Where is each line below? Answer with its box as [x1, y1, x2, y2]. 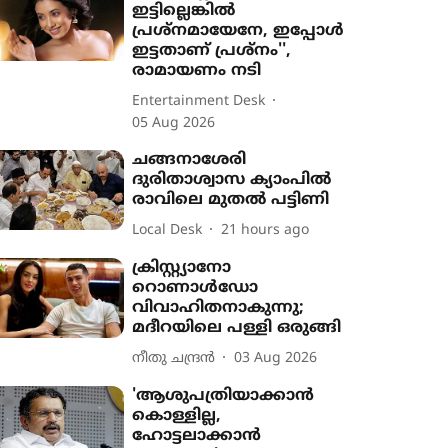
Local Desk [132, 221, 203, 239]
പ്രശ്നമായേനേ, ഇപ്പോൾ [132, 21, 345, 41]
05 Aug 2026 [132, 115, 216, 132]
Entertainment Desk [132, 92, 266, 110]
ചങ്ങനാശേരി [132, 150, 247, 170]
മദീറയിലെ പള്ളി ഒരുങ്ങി [132, 318, 342, 338]
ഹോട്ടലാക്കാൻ [132, 426, 262, 446]
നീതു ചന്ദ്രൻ [132, 349, 216, 367]
